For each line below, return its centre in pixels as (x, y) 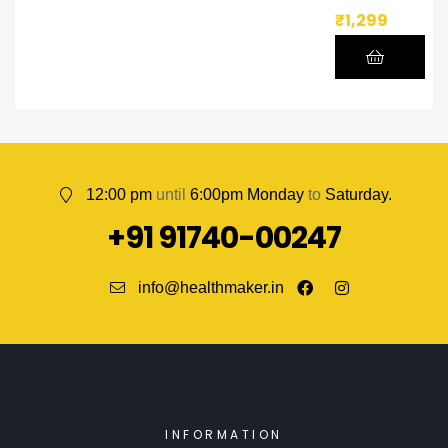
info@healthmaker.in (211, 288)
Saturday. (358, 195)
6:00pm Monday (249, 195)
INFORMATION (224, 435)
